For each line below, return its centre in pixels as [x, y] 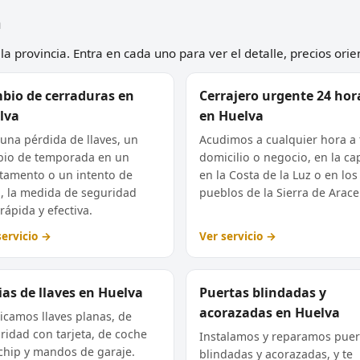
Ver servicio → [238, 235]
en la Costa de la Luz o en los [278, 174]
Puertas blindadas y [263, 292]
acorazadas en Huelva [270, 312]
